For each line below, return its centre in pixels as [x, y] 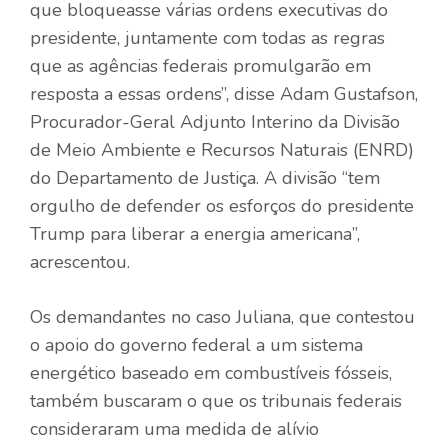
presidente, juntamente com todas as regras [207, 37]
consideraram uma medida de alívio [174, 428]
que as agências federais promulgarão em [200, 65]
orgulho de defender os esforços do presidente [222, 205]
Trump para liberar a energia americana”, [195, 233]
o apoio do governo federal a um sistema [196, 344]
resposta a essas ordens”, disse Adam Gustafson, [224, 93]
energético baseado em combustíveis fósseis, [211, 372]
